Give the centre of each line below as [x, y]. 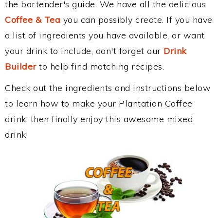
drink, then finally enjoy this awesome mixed [99, 119]
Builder [21, 66]
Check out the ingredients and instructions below [108, 88]
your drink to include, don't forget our [84, 51]
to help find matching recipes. [100, 66]
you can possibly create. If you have [136, 20]
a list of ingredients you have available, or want [105, 35]
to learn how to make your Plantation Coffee [99, 103]
